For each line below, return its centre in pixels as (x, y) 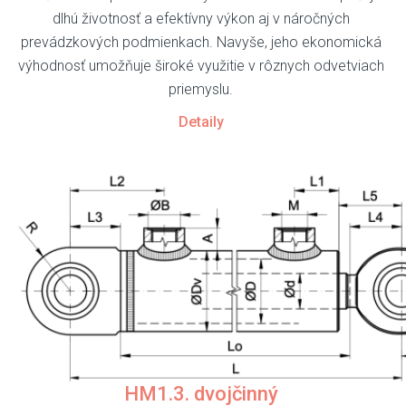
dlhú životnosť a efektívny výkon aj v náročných (201, 18)
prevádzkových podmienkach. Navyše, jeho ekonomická (201, 42)
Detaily (201, 121)
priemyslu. (201, 89)
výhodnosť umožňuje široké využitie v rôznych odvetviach (201, 65)
